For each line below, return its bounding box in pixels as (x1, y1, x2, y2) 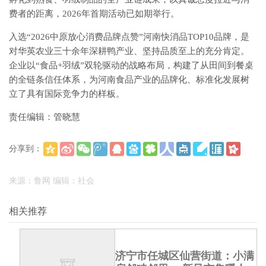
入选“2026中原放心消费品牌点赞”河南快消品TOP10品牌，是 (9, 32, 249, 42)
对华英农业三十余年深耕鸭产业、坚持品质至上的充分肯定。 (9, 46, 249, 56)
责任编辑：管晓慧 (9, 112, 80, 122)
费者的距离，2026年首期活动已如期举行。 (9, 9, 179, 18)
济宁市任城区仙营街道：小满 (115, 250, 254, 262)
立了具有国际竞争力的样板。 (9, 89, 125, 99)
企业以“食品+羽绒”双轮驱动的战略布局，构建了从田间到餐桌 (9, 61, 254, 70)
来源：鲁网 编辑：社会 (9, 176, 94, 185)
